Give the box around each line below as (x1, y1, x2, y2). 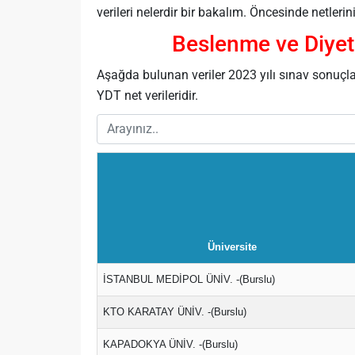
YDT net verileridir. (97, 88, 198, 103)
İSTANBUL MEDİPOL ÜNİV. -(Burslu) (103, 273, 275, 285)
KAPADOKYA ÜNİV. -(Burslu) (103, 338, 238, 350)
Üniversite (207, 241, 257, 253)
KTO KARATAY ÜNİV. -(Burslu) (103, 306, 246, 318)
